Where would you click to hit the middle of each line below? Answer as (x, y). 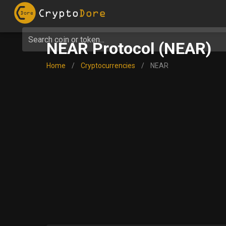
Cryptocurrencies (108, 66)
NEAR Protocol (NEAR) (129, 48)
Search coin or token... (66, 39)
